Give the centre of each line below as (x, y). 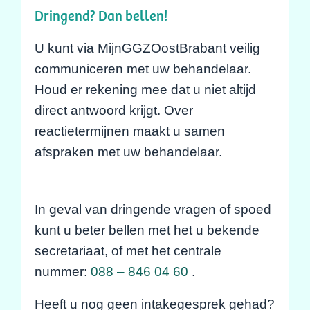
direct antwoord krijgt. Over (113, 110)
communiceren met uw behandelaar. (143, 68)
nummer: (62, 271)
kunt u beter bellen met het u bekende (147, 229)
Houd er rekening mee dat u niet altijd (145, 89)
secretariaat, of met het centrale (128, 250)
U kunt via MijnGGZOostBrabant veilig (147, 47)
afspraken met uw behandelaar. (128, 151)
